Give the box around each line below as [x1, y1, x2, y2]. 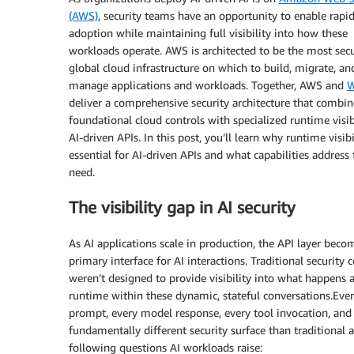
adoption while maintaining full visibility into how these [69, 26, 348, 40]
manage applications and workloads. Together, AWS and [69, 78, 347, 92]
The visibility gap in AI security [69, 198, 296, 218]
